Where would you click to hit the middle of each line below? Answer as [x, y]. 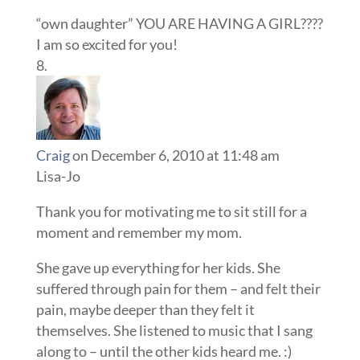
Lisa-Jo [58, 176]
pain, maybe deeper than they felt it [145, 309]
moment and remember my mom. [139, 232]
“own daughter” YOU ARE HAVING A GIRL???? [179, 23]
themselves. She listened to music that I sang [174, 330]
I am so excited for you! [106, 44]
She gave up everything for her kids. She [158, 268]
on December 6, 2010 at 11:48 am [176, 155]
